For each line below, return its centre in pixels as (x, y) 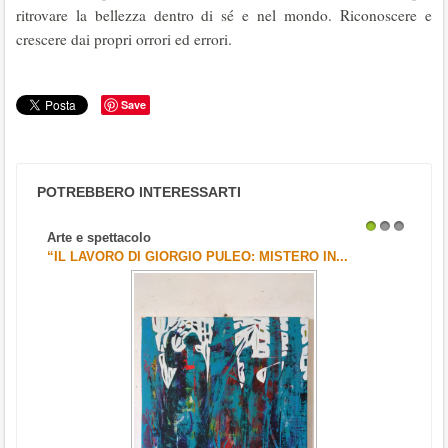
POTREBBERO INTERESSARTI (139, 192)
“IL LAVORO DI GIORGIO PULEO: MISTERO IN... (197, 256)
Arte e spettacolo (99, 237)
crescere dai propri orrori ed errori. (124, 39)
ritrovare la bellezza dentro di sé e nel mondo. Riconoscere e (224, 15)
